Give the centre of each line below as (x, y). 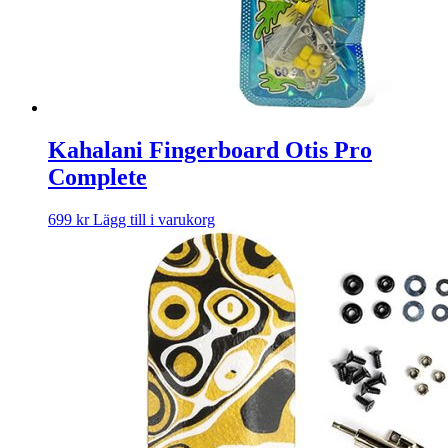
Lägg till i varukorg (154, 219)
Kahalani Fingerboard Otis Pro (210, 149)
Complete (97, 176)
